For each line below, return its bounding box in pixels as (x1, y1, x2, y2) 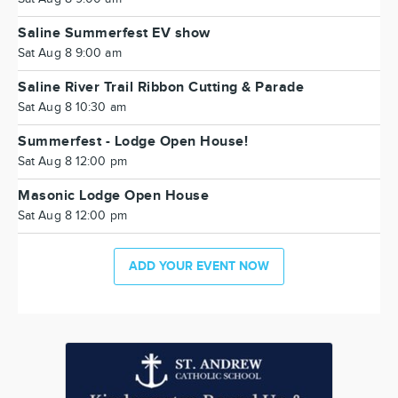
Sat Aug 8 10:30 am (18, 100, 126, 115)
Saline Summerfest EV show (18, 25, 211, 42)
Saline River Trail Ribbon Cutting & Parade (18, 79, 304, 96)
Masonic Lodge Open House (18, 187, 209, 204)
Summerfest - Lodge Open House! (18, 133, 248, 150)
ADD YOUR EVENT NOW (129, 259, 269, 274)
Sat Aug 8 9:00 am (18, 46, 122, 60)
